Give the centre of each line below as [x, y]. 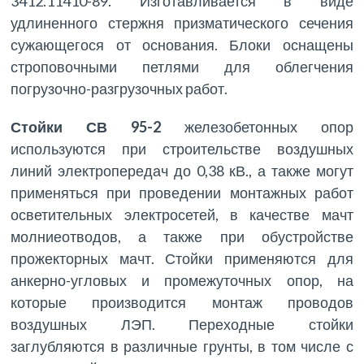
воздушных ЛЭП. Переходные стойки [182, 325]
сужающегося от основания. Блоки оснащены [182, 45]
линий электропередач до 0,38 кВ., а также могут [182, 171]
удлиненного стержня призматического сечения [182, 23]
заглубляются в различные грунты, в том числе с [182, 347]
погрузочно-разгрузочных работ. [119, 89]
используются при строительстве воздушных [182, 149]
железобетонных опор [269, 127]
